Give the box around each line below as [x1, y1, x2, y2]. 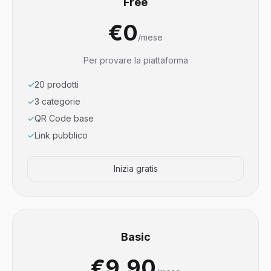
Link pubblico [34, 130, 88, 140]
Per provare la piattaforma [83, 55, 188, 65]
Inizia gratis [113, 163, 158, 174]
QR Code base [34, 113, 94, 123]
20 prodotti [34, 79, 79, 90]
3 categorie [34, 96, 80, 106]
